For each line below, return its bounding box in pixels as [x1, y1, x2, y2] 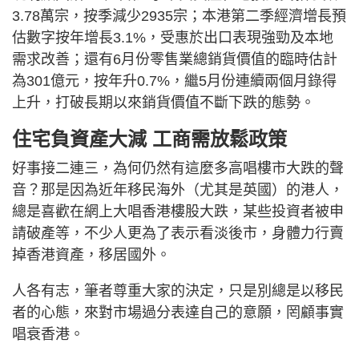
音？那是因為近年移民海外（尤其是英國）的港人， [12, 182, 344, 199]
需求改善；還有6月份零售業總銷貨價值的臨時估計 [12, 51, 337, 68]
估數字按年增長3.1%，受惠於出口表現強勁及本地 [12, 30, 333, 46]
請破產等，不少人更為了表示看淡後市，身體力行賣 [12, 225, 344, 242]
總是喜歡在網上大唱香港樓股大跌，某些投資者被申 [12, 204, 344, 220]
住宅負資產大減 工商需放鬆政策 [12, 128, 287, 151]
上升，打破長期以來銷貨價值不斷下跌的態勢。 [12, 95, 315, 111]
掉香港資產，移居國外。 [12, 247, 171, 264]
